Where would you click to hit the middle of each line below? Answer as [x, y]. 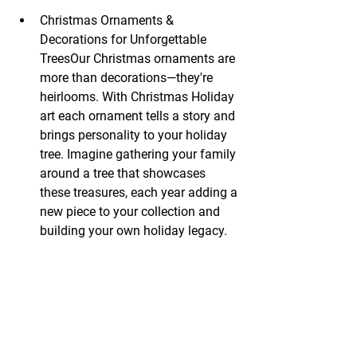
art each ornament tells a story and [139, 116]
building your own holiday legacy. [133, 230]
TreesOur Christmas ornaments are [139, 58]
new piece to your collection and [131, 211]
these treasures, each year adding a [140, 192]
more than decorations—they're [128, 77]
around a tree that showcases [124, 173]
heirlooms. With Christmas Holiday [139, 96]
